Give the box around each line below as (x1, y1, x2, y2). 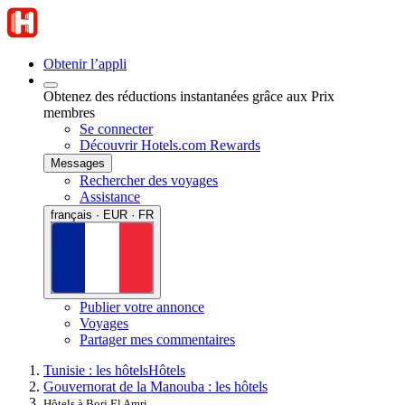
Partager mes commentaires (80, 331, 235, 347)
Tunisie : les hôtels (43, 362, 148, 378)
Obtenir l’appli (43, 56, 127, 71)
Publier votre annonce (80, 298, 204, 315)
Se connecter (80, 121, 153, 137)
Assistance (80, 189, 140, 204)
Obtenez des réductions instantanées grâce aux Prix (43, 89, 334, 104)
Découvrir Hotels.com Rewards (80, 137, 260, 153)
